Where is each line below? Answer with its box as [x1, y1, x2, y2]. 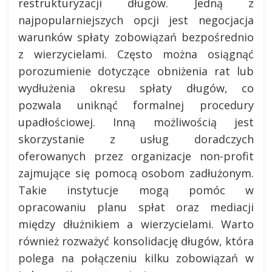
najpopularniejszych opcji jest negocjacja [18, 13, 254, 27]
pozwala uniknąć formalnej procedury [18, 98, 254, 112]
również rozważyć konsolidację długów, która [18, 234, 254, 248]
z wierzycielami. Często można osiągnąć [18, 47, 254, 61]
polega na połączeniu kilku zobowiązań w [18, 251, 254, 265]
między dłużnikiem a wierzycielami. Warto [18, 217, 254, 231]
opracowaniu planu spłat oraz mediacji [18, 200, 254, 214]
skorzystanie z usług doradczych [18, 132, 254, 146]
